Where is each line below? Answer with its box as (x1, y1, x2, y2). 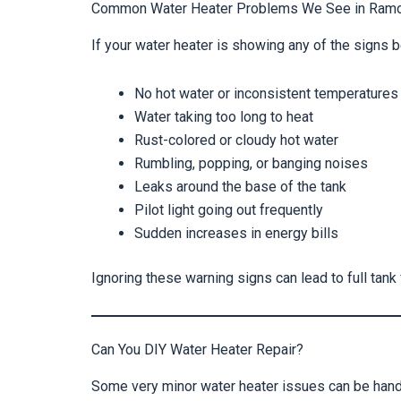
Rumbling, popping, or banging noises (134, 154, 368, 172)
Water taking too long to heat (134, 107, 313, 125)
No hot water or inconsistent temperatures (134, 84, 398, 102)
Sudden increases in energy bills (134, 224, 338, 242)
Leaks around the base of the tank (134, 177, 346, 195)
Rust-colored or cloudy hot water (134, 131, 338, 149)
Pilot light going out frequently (134, 200, 323, 218)
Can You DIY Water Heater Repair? (91, 340, 303, 358)
